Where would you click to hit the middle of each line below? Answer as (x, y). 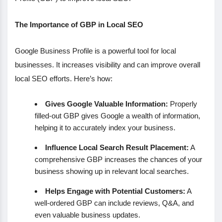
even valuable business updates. (87, 215)
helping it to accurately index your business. (105, 127)
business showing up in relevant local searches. (112, 171)
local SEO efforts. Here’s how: (64, 78)
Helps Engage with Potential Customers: (115, 191)
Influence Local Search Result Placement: (117, 147)
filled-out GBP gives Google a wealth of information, (117, 115)
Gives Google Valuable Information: (107, 104)
